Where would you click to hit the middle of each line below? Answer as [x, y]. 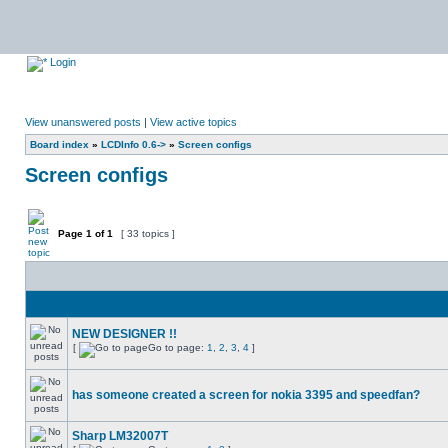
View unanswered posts [83, 122]
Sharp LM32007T [120, 436]
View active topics [193, 122]
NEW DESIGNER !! [124, 334]
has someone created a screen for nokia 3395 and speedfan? [246, 395]
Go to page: [177, 347]
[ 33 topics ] [148, 233]
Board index [59, 144]
